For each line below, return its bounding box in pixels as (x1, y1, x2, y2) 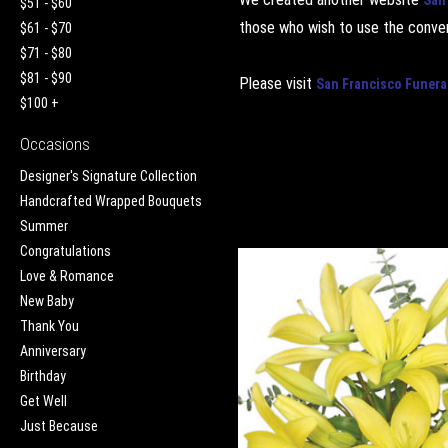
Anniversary (20, 342, 86, 359)
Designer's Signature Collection (20, 167, 197, 184)
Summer (20, 217, 68, 234)
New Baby (20, 292, 74, 309)
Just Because (20, 417, 98, 434)
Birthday (20, 367, 66, 384)
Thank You (20, 317, 79, 334)
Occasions (20, 133, 90, 154)
